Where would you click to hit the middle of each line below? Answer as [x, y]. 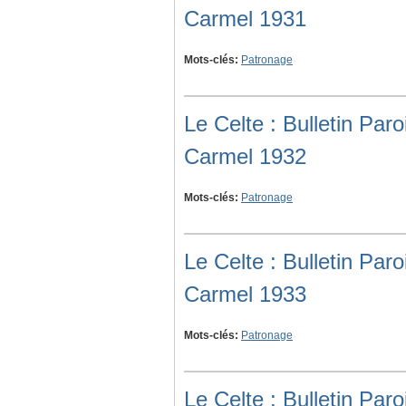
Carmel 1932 [245, 157]
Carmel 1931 [245, 19]
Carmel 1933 [245, 295]
